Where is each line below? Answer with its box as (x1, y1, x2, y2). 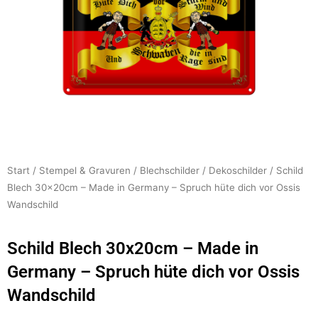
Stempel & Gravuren (39, 165, 131, 177)
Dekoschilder (209, 165, 267, 177)
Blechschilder (140, 165, 199, 177)
